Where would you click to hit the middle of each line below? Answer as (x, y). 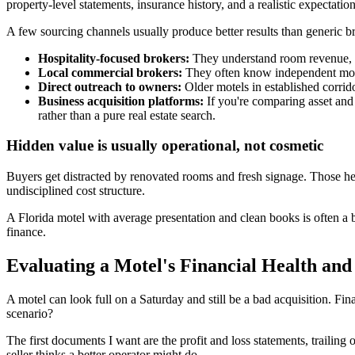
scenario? (30, 313)
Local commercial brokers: (110, 72)
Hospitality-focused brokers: (114, 58)
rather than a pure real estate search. (127, 115)
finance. (26, 231)
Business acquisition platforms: (121, 101)
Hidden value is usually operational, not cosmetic (165, 146)
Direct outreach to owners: (110, 86)
